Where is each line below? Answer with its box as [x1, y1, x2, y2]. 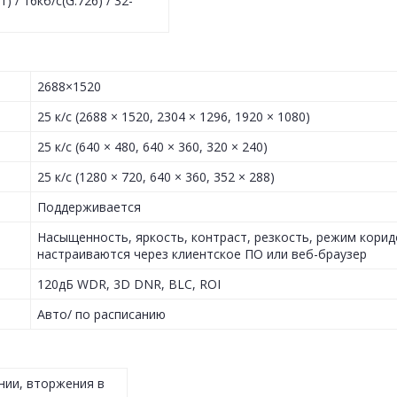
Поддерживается [37, 198, 141, 216]
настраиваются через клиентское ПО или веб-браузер [37, 245, 367, 263]
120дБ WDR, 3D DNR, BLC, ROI [37, 276, 221, 293]
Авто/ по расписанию [37, 306, 166, 323]
